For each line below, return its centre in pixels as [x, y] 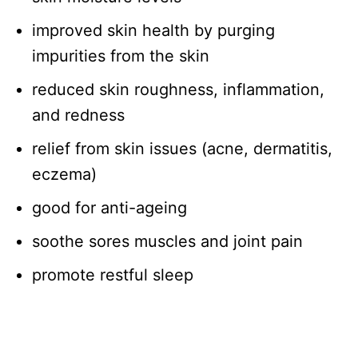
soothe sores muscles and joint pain [167, 242]
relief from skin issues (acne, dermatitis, [182, 149]
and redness [78, 115]
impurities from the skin [121, 56]
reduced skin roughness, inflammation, [178, 90]
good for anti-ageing [109, 208]
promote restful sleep [113, 275]
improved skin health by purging [153, 31]
